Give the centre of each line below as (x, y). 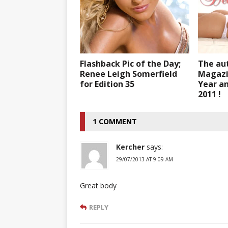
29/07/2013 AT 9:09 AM (145, 160)
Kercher (130, 147)
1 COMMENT (115, 122)
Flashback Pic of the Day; (130, 64)
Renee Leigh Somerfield (129, 74)
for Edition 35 (107, 84)
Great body (98, 186)
